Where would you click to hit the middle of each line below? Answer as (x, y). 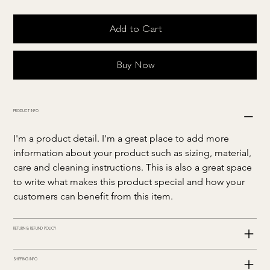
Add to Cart (136, 28)
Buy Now (136, 64)
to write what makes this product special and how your (130, 181)
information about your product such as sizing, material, (134, 152)
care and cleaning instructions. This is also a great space (134, 167)
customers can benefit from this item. (93, 196)
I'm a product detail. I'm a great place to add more (123, 138)
